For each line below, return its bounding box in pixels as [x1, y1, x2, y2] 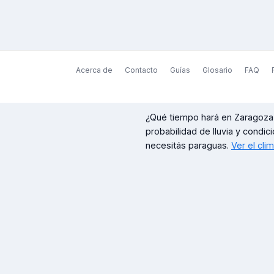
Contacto [124, 65, 158, 75]
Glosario [202, 65, 232, 75]
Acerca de [75, 65, 113, 75]
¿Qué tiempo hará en [146, 112, 234, 122]
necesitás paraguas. [146, 140, 229, 150]
